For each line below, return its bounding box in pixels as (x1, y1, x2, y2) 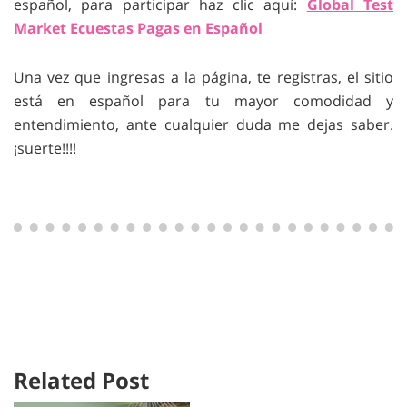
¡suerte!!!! (14, 138, 76, 159)
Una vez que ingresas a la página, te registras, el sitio (14, 67, 393, 88)
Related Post (14, 365, 149, 396)
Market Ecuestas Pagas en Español (14, 18, 263, 39)
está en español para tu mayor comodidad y (14, 91, 393, 112)
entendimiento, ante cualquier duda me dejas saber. (14, 114, 393, 135)
